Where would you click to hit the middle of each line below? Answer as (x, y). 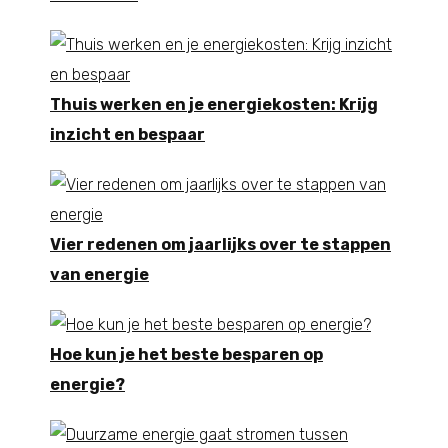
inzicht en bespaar (127, 134)
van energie (99, 274)
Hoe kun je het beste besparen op (186, 354)
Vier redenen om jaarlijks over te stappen (220, 244)
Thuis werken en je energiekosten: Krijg (214, 104)
